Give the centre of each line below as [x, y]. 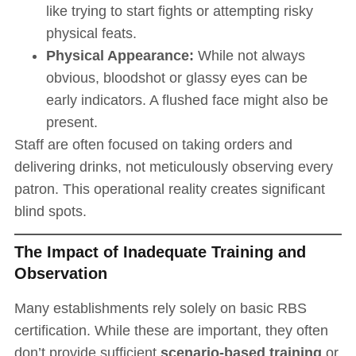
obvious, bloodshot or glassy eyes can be [176, 77]
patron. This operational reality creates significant [169, 189]
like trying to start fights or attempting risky [179, 11]
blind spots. [50, 211]
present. [72, 122]
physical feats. [91, 33]
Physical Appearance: [120, 55]
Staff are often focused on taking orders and [153, 144]
